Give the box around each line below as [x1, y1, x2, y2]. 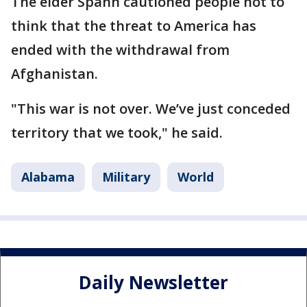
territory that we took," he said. [11, 123, 223, 143]
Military [102, 169, 150, 186]
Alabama [21, 169, 75, 186]
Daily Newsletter [79, 269, 228, 295]
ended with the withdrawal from [11, 40, 230, 60]
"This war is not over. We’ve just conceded [11, 99, 291, 119]
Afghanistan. [11, 64, 98, 84]
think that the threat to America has [11, 16, 256, 36]
